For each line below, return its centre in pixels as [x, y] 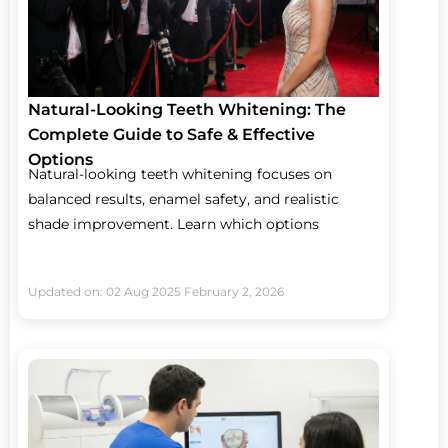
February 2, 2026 [234, 291]
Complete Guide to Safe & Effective [171, 134]
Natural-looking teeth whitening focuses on [180, 173]
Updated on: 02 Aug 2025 [104, 291]
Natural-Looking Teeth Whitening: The [187, 109]
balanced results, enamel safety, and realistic [183, 198]
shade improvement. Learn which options [173, 223]
